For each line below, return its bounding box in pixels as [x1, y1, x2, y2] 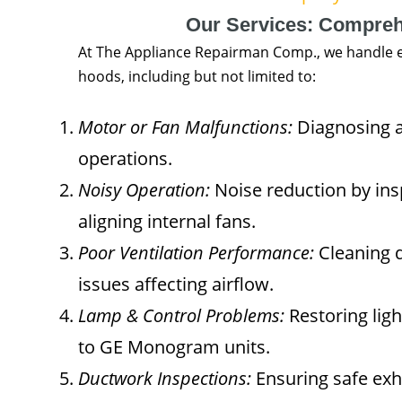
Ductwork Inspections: [78, 365, 251, 390]
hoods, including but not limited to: [78, 66, 316, 86]
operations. [78, 145, 172, 170]
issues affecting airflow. [78, 271, 274, 296]
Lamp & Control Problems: [78, 302, 284, 328]
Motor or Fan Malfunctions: [78, 114, 293, 139]
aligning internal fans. [78, 208, 256, 233]
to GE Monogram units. [78, 334, 270, 359]
